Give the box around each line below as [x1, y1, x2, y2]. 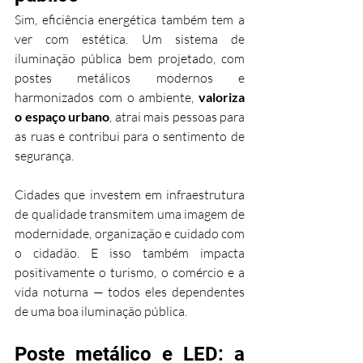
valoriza [199, 89, 245, 105]
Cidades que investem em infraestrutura [15, 186, 245, 203]
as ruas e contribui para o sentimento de [15, 128, 245, 145]
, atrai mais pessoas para [109, 109, 245, 126]
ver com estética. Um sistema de [15, 31, 245, 48]
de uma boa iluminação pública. [15, 303, 187, 320]
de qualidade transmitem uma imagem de [15, 206, 245, 223]
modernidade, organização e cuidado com [15, 225, 245, 242]
